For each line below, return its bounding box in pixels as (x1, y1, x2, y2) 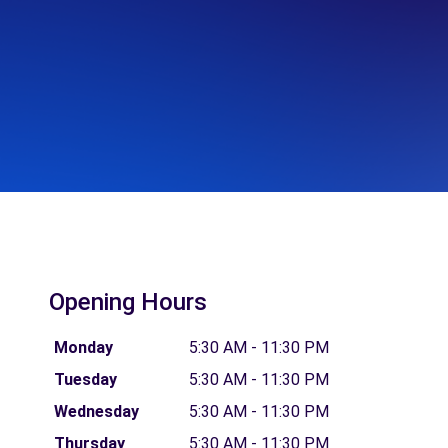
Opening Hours (49, 288, 207, 316)
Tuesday (53, 370, 117, 389)
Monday (53, 338, 113, 357)
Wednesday (53, 402, 139, 421)
